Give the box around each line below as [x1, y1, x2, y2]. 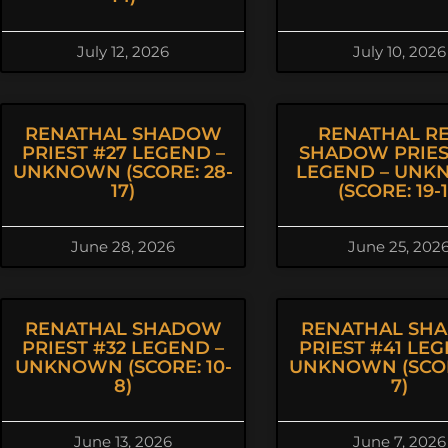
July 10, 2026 [352, 42, 446, 61]
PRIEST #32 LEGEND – [22, 337, 224, 359]
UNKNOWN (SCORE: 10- [14, 356, 232, 378]
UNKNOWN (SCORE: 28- [13, 161, 233, 183]
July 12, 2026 [77, 42, 169, 61]
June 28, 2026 [71, 237, 175, 256]
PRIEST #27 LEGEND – [21, 142, 225, 164]
